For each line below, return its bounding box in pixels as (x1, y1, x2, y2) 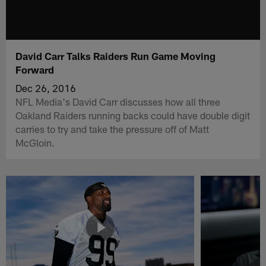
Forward (15, 63, 55, 75)
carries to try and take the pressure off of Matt (15, 122, 210, 135)
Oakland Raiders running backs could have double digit (15, 109, 251, 121)
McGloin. (15, 136, 55, 148)
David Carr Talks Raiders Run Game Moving (15, 49, 216, 62)
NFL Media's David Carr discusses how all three (15, 95, 221, 107)
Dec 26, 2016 (15, 81, 77, 94)
